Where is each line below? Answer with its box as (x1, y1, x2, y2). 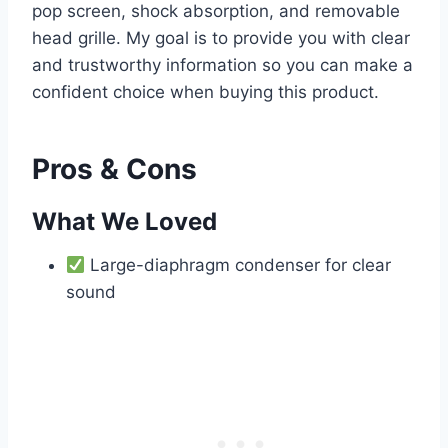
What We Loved (32, 207, 217, 237)
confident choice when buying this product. (32, 82, 379, 103)
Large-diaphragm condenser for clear (85, 255, 392, 276)
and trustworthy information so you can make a (32, 55, 413, 76)
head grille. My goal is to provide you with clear (32, 28, 410, 49)
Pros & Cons (32, 152, 197, 187)
